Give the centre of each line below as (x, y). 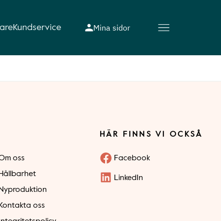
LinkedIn (129, 178)
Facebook (132, 158)
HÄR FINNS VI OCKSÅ (151, 135)
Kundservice (37, 28)
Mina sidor (112, 28)
